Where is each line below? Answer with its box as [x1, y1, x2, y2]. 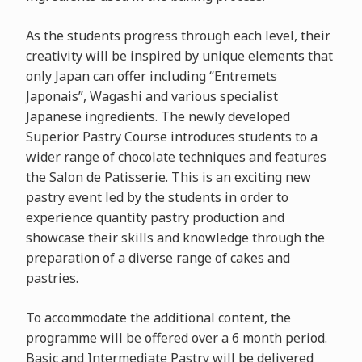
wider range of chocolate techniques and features [25, 147, 326, 166]
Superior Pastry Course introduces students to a [25, 127, 318, 145]
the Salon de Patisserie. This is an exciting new [25, 167, 311, 186]
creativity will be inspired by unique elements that [25, 46, 333, 65]
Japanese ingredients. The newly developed [25, 107, 290, 125]
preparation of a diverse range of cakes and [25, 248, 290, 267]
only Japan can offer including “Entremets [25, 66, 277, 85]
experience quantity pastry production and [25, 208, 284, 226]
